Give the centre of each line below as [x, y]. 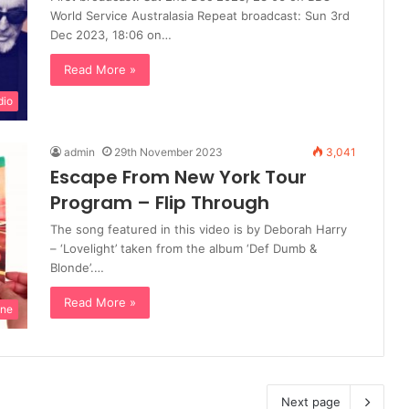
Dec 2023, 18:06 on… [111, 35]
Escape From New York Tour [178, 178]
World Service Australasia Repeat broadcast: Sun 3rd [200, 16]
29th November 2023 [168, 152]
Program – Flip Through [160, 203]
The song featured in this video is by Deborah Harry [199, 230]
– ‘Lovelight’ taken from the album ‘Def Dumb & [184, 249]
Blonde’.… [77, 268]
